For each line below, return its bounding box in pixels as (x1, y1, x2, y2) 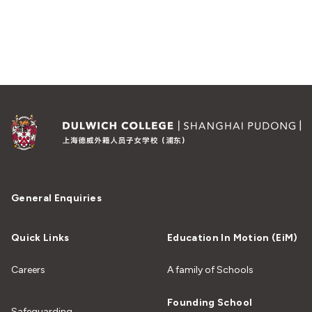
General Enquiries (11, 192, 102, 204)
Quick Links (11, 231, 70, 244)
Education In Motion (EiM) (167, 231, 298, 244)
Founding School (167, 296, 253, 309)
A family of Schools (167, 263, 253, 276)
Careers (11, 263, 45, 276)
